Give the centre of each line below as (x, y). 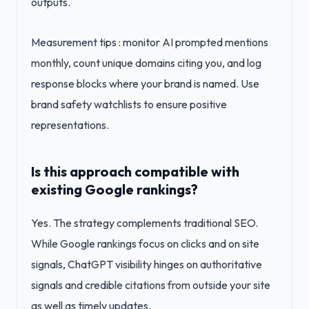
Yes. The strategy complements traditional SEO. (144, 223)
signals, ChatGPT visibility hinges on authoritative (147, 264)
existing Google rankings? (114, 189)
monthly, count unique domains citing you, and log (146, 63)
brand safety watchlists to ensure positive (129, 104)
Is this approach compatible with (135, 171)
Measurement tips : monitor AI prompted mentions (150, 42)
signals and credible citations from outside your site (151, 285)
